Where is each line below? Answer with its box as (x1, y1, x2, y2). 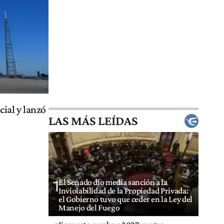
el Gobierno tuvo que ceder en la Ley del (58, 194, 192, 204)
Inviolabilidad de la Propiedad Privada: (58, 185, 188, 196)
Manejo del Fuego (58, 202, 120, 213)
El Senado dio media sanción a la (58, 177, 167, 187)
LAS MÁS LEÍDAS (48, 113, 137, 128)
